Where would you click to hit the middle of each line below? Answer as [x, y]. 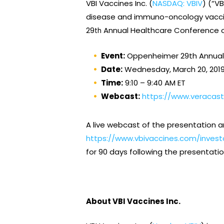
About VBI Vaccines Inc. [133, 201]
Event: [113, 55]
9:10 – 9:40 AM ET [154, 82]
